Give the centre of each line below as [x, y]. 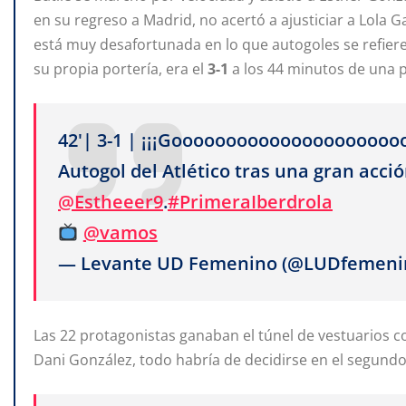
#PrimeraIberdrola [250, 201]
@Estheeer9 [111, 201]
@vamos [120, 232]
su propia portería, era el [121, 68]
